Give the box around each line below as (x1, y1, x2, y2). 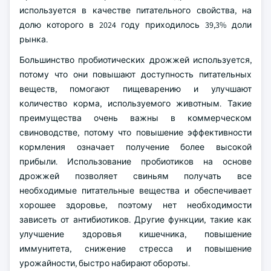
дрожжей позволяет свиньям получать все (19, 171, 252, 181)
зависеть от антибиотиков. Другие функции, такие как (19, 214, 252, 225)
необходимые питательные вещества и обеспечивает (19, 185, 252, 196)
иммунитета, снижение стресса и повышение (19, 243, 252, 254)
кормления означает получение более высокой (19, 142, 252, 152)
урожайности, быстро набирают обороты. (19, 258, 190, 269)
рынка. (19, 34, 48, 45)
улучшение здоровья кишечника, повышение (19, 229, 252, 240)
